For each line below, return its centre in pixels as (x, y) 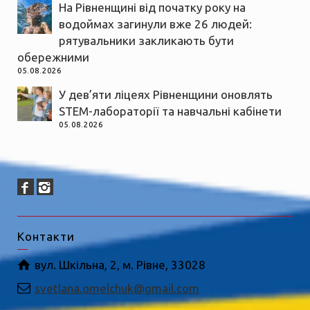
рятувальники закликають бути (146, 41)
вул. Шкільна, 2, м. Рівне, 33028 (120, 265)
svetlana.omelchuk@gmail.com (117, 289)
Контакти (46, 237)
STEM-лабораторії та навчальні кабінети (170, 111)
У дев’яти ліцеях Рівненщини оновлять (166, 95)
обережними (53, 57)
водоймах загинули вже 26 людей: (155, 24)
